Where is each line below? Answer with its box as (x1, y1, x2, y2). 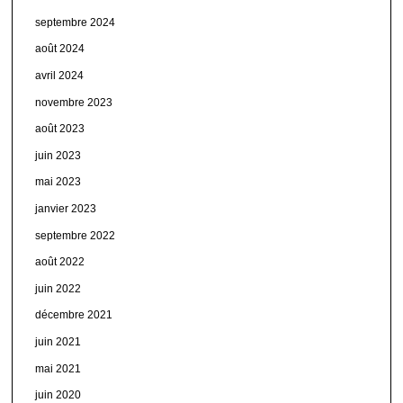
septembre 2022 (35, 228, 116, 242)
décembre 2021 (35, 309, 113, 322)
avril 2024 (35, 69, 85, 83)
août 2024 (35, 42, 85, 56)
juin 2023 (35, 148, 82, 162)
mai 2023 (35, 175, 82, 189)
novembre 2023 (35, 95, 113, 109)
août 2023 (35, 122, 85, 136)
